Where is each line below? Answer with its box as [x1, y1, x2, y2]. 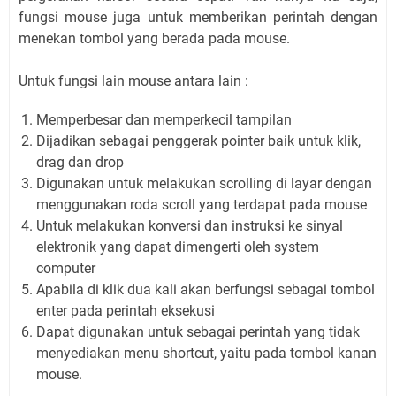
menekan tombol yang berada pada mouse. [19, 29, 293, 47]
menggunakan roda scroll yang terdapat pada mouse [36, 195, 367, 213]
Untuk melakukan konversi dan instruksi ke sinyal [36, 217, 343, 234]
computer [36, 259, 95, 277]
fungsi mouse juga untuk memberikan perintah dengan [19, 8, 377, 26]
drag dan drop [36, 153, 124, 171]
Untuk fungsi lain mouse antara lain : [19, 72, 248, 89]
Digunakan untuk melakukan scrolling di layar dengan [36, 174, 372, 192]
